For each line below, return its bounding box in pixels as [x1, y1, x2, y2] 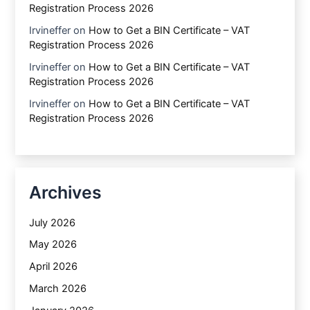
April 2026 [29, 260, 78, 273]
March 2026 [29, 282, 87, 295]
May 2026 [29, 238, 77, 251]
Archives [29, 182, 102, 203]
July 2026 [29, 216, 76, 229]
